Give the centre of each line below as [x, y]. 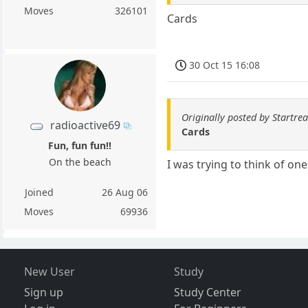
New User [49, 272]
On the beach [80, 162]
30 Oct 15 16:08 [225, 65]
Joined [39, 192]
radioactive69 [85, 125]
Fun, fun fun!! [80, 145]
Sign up [43, 292]
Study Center [208, 292]
